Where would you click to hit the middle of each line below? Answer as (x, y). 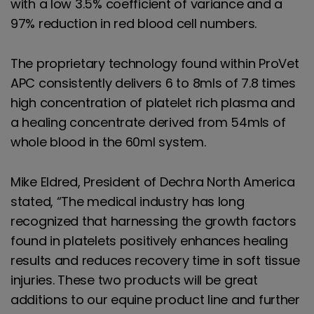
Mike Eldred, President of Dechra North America (152, 182)
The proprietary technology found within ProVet (155, 63)
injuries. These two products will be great (134, 280)
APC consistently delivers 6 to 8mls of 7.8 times (153, 83)
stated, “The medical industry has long (127, 201)
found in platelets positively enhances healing (149, 240)
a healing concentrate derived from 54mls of (148, 122)
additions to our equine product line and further (155, 299)
